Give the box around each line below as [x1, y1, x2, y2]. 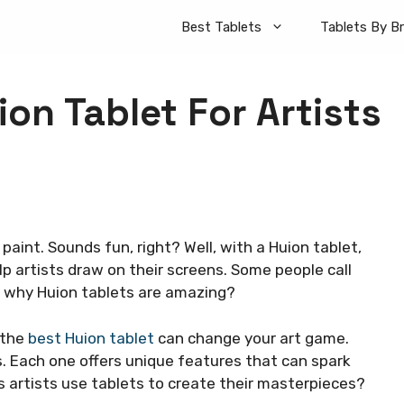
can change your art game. [154, 328, 349, 347]
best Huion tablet [28, 328, 154, 347]
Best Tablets [181, 19, 262, 35]
